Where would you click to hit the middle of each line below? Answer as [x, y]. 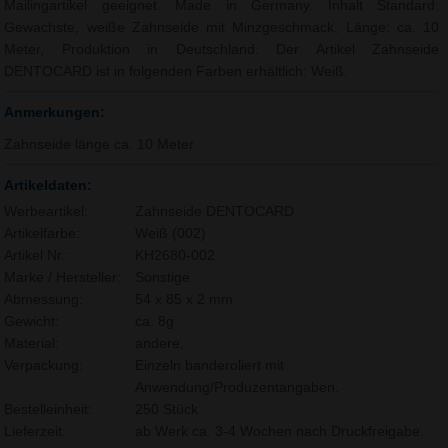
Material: [32, 344]
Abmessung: [44, 300]
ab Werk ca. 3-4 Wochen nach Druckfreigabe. [279, 432]
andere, [159, 344]
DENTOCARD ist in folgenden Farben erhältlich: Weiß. [176, 72]
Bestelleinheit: [48, 410]
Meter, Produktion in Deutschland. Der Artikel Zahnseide [222, 50]
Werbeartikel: [46, 212]
